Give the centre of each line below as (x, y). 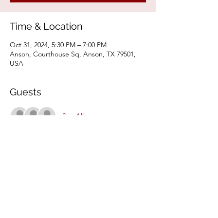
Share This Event (47, 175)
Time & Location (46, 26)
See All (73, 116)
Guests (26, 92)
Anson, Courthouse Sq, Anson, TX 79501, (73, 54)
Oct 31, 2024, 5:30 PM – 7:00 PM (58, 45)
